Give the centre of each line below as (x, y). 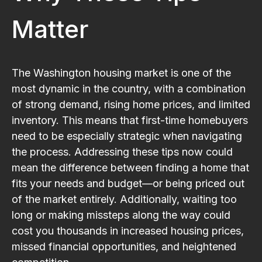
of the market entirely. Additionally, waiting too (124, 199)
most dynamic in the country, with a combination (129, 88)
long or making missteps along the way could (121, 215)
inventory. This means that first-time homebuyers (130, 120)
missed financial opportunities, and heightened (124, 246)
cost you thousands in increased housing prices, (128, 230)
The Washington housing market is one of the (121, 73)
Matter (50, 29)
